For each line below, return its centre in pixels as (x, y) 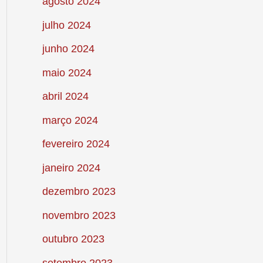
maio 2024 (67, 73)
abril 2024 (65, 97)
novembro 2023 (79, 215)
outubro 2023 (73, 239)
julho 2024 (67, 25)
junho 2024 (68, 49)
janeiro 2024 (71, 168)
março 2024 (70, 120)
